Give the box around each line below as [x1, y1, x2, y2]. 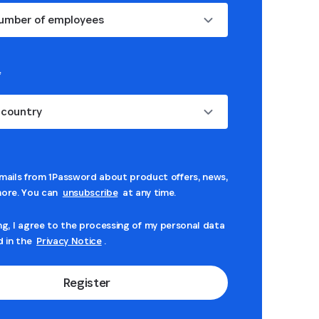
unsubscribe [62, 186, 118, 199]
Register [62, 274, 111, 291]
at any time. [120, 186, 177, 199]
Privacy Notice [36, 234, 102, 247]
